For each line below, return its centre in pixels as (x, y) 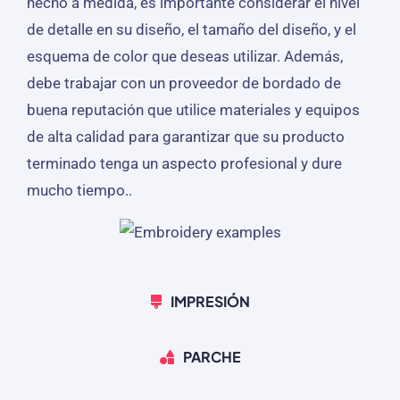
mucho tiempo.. (79, 190)
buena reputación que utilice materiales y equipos (193, 109)
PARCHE (212, 356)
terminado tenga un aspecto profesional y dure (184, 163)
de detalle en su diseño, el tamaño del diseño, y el (191, 29)
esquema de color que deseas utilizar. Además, (184, 56)
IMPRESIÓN (210, 301)
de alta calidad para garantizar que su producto (185, 136)
